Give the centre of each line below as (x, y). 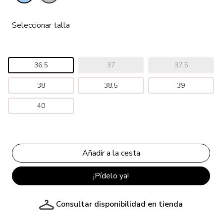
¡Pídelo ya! (111, 176)
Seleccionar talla (41, 26)
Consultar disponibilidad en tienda (119, 204)
